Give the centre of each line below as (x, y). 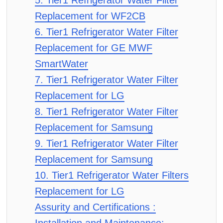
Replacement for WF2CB (90, 16)
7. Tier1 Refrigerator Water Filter (107, 80)
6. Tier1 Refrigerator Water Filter (107, 32)
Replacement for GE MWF (94, 48)
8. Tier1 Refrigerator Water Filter (107, 111)
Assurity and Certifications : (95, 207)
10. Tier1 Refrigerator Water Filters (112, 175)
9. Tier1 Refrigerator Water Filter (107, 143)
